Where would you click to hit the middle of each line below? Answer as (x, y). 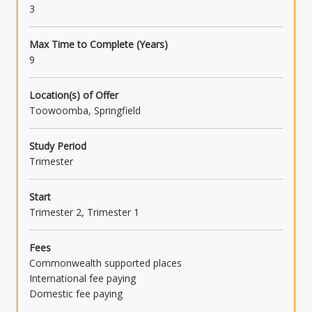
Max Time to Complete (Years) (99, 45)
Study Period (58, 146)
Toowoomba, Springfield (85, 111)
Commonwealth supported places (106, 263)
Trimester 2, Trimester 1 (84, 212)
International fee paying (83, 279)
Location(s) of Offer (74, 95)
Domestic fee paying (76, 294)
